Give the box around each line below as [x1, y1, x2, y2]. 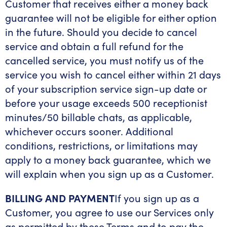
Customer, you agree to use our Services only [5, 205, 214, 219]
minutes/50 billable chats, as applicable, [5, 110, 192, 124]
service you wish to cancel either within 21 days [5, 67, 221, 81]
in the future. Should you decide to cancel [5, 25, 197, 39]
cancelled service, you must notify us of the [5, 53, 204, 67]
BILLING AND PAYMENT [5, 191, 115, 205]
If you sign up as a [115, 191, 199, 205]
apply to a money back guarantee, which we [5, 153, 211, 166]
